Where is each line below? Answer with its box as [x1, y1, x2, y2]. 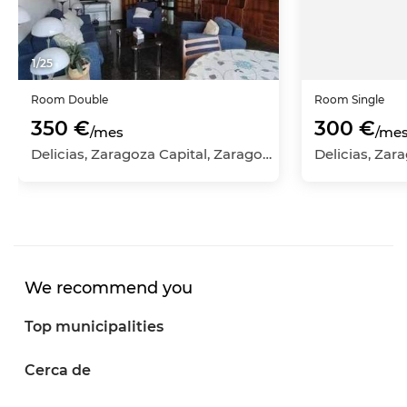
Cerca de [25, 362, 91, 379]
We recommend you [25, 278, 193, 298]
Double [68, 93, 108, 106]
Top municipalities [25, 318, 164, 335]
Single [352, 93, 384, 106]
